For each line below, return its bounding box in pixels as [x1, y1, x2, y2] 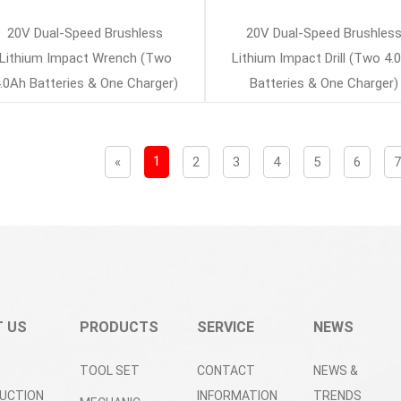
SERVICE [197, 319, 254, 336]
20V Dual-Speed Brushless [7, 25, 164, 41]
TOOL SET [80, 363, 140, 378]
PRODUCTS [80, 319, 158, 336]
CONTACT [197, 363, 255, 378]
